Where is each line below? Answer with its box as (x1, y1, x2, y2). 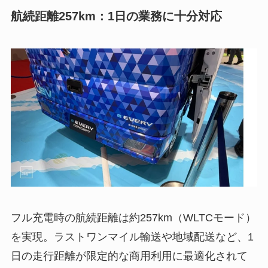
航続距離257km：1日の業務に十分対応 (10, 10, 222, 23)
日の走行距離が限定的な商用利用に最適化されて (10, 250, 248, 263)
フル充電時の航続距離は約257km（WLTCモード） (10, 212, 256, 224)
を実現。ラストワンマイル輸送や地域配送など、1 (10, 231, 254, 243)
